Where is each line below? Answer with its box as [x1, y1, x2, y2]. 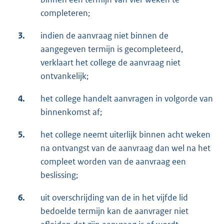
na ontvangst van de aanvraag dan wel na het [40, 142, 210, 154]
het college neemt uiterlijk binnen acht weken [40, 129, 210, 140]
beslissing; [40, 169, 78, 181]
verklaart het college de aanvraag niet [40, 57, 180, 68]
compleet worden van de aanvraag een [40, 156, 186, 167]
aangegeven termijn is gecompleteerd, [40, 43, 183, 55]
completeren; [40, 7, 90, 19]
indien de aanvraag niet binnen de [40, 30, 168, 41]
